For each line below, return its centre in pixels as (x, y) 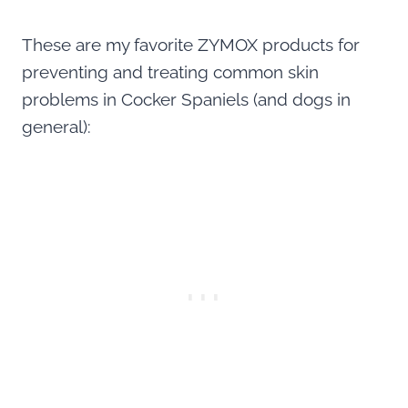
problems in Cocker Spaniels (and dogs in (186, 99)
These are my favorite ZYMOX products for (191, 44)
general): (56, 126)
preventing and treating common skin (170, 71)
